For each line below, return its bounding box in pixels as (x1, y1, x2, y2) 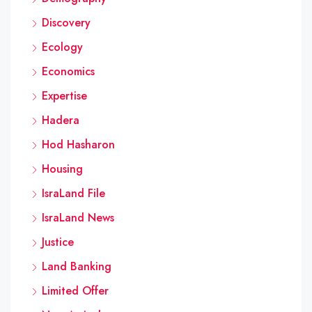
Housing (42, 160, 83, 177)
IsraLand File (42, 185, 105, 201)
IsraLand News (42, 209, 114, 226)
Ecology (42, 38, 83, 55)
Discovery (42, 14, 91, 31)
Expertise (42, 87, 87, 104)
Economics (42, 63, 95, 79)
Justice (42, 233, 74, 250)
